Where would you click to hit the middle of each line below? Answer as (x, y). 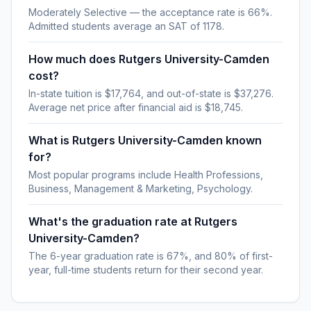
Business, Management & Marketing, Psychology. (141, 188)
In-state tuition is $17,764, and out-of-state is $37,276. (151, 93)
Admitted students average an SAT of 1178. (126, 26)
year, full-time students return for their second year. (146, 270)
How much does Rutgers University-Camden (149, 59)
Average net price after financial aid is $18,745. (136, 107)
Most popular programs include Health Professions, (146, 175)
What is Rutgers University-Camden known (145, 140)
